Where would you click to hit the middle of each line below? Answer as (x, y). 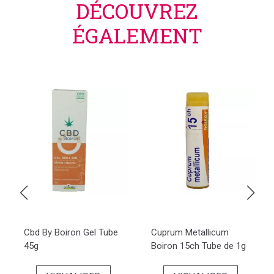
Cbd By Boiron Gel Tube (71, 232)
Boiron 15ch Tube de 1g (198, 246)
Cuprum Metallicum (190, 232)
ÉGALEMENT (137, 35)
